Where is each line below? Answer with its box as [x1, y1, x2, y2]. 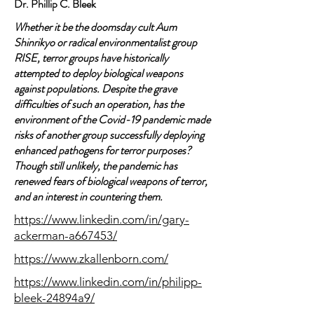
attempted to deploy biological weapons [14, 65, 183, 81]
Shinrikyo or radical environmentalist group [14, 34, 197, 50]
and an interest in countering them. [14, 189, 163, 205]
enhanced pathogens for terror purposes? [14, 142, 191, 158]
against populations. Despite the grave [14, 81, 177, 97]
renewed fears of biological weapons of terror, [14, 173, 207, 189]
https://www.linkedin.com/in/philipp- [14, 275, 202, 289]
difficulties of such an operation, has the [14, 96, 184, 112]
